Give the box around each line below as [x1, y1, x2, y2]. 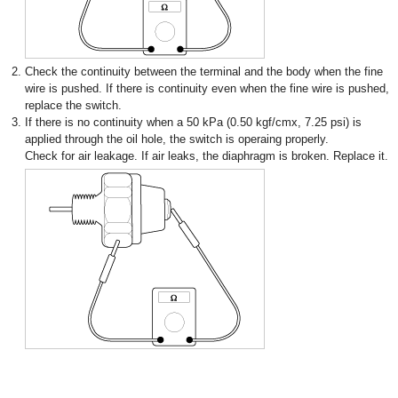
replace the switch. [25, 99, 122, 112]
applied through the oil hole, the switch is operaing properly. [25, 132, 329, 146]
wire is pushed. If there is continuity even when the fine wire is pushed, [25, 82, 389, 95]
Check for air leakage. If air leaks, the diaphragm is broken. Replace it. [25, 149, 388, 163]
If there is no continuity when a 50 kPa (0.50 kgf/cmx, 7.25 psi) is [25, 115, 362, 129]
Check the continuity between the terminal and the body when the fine [25, 65, 383, 78]
